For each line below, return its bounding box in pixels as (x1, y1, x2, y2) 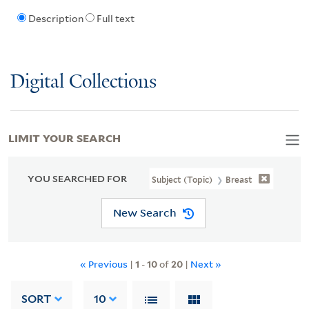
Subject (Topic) (152, 174, 215, 185)
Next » (190, 257, 221, 270)
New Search (112, 206, 177, 220)
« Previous (79, 257, 130, 270)
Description (28, 13, 83, 25)
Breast (226, 174, 253, 185)
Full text (96, 13, 134, 25)
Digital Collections (10, 71, 157, 93)
